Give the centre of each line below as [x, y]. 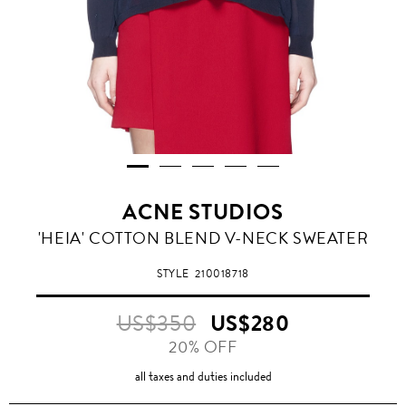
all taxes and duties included [203, 377]
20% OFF [203, 348]
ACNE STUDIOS [203, 213]
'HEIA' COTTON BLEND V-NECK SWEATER [203, 239]
